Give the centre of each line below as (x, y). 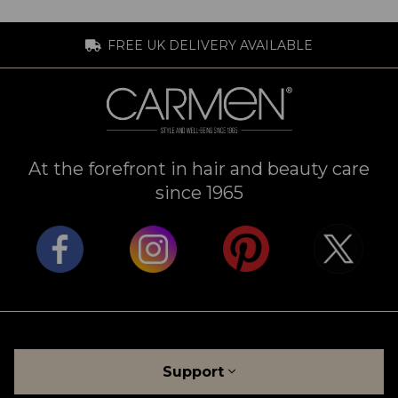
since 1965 (199, 193)
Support (195, 372)
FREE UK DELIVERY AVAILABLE (211, 46)
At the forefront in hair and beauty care (199, 169)
